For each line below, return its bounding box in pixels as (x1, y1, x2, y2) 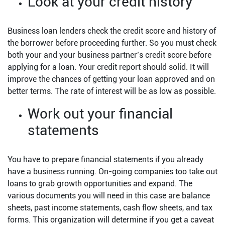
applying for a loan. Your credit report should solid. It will (8, 62, 209, 72)
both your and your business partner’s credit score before (8, 50, 211, 60)
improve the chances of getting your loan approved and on (8, 74, 215, 84)
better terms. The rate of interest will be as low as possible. (8, 86, 216, 96)
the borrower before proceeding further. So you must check (8, 38, 216, 48)
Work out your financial (28, 105, 173, 123)
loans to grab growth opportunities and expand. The (8, 179, 192, 189)
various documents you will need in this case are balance (8, 191, 210, 201)
